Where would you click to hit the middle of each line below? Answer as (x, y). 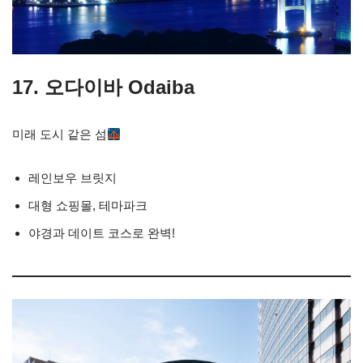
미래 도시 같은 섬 (60, 135)
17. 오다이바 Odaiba (103, 88)
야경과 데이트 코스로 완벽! (102, 233)
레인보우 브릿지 (73, 178)
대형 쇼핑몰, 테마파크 (88, 206)
